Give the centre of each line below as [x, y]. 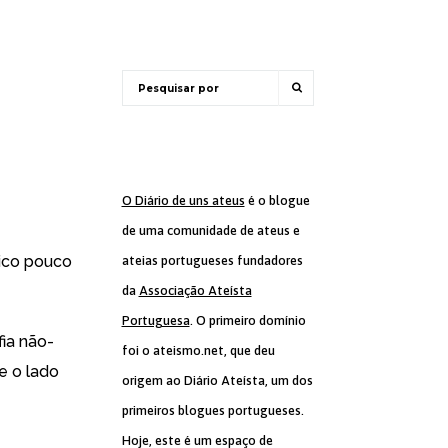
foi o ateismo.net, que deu [198, 350]
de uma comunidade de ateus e [210, 230]
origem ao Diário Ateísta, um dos [217, 380]
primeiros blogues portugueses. [212, 410]
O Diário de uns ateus [183, 200]
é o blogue [277, 200]
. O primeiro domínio [247, 320]
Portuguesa [155, 320]
